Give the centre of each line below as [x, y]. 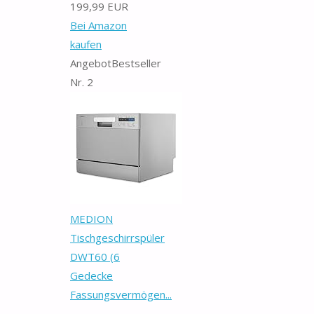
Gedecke [91, 275]
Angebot [91, 63]
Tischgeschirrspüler [117, 237]
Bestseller [136, 63]
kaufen [86, 44]
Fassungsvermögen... [121, 294]
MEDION [91, 218]
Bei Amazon [98, 25]
